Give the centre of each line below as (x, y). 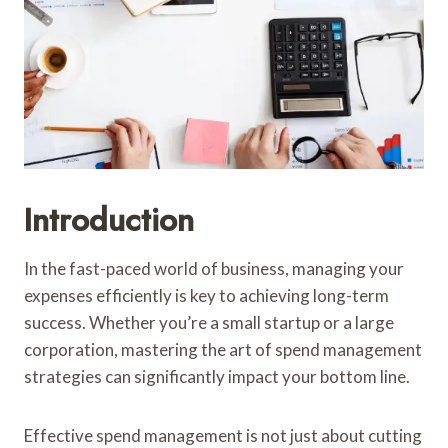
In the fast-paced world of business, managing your (214, 268)
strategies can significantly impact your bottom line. (217, 376)
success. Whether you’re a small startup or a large (209, 322)
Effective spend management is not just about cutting (223, 435)
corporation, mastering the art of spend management (223, 349)
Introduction (109, 219)
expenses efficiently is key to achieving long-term (206, 295)
